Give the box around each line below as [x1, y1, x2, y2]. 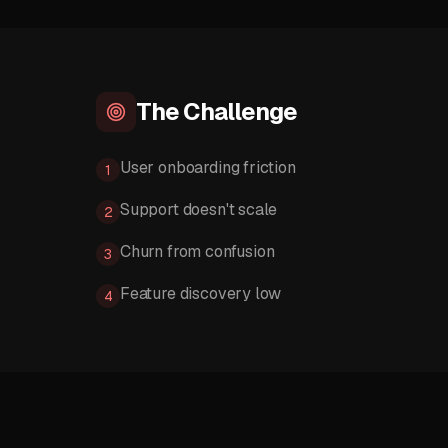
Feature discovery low [120, 283, 282, 304]
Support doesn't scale [120, 199, 278, 220]
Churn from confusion [120, 241, 275, 262]
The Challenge [136, 96, 298, 127]
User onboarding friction [120, 157, 296, 178]
